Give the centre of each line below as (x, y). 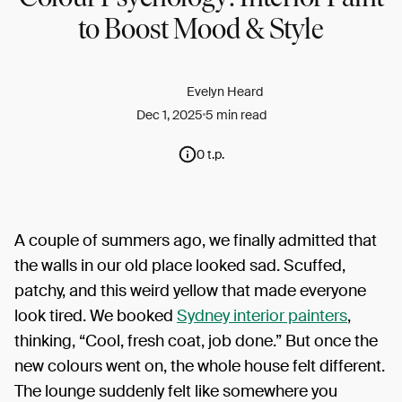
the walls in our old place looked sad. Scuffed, (180, 265)
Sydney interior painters (262, 315)
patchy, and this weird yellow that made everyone (190, 290)
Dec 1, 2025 (169, 114)
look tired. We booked (96, 315)
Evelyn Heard (224, 91)
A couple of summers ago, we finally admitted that (196, 240)
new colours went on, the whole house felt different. (200, 366)
